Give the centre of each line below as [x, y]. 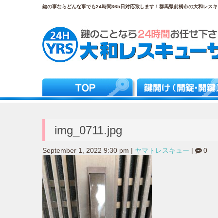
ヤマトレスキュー [162, 151]
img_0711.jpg [88, 130]
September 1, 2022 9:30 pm [86, 151]
